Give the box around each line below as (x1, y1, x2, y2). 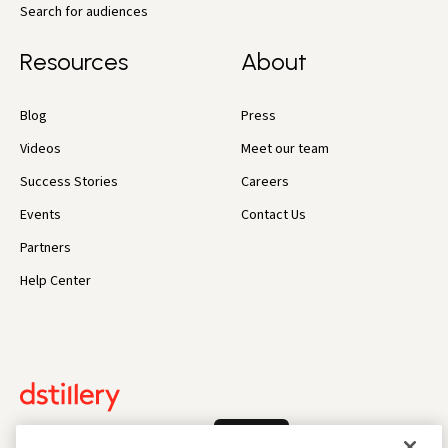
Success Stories (20, 171, 118, 192)
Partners (20, 237, 71, 258)
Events (20, 204, 61, 225)
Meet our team (241, 138, 330, 159)
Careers (241, 171, 290, 192)
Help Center (20, 270, 91, 291)
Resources (20, 46, 128, 76)
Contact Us (241, 204, 307, 225)
